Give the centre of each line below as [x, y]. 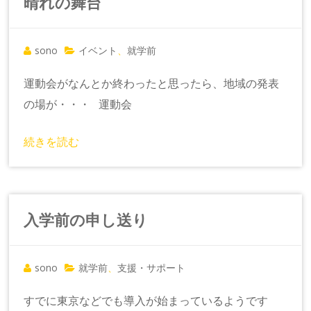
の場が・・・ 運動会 [78, 104]
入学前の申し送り [86, 219]
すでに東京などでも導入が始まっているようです [146, 300]
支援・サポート [152, 267]
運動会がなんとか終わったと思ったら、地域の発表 [152, 83]
